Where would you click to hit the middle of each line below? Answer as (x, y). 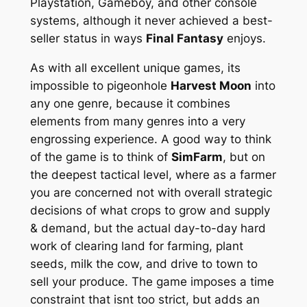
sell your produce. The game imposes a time (152, 282)
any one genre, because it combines (130, 104)
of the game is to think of (100, 157)
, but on (244, 157)
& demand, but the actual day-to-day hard (148, 229)
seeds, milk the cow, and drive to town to (144, 264)
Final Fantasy (184, 39)
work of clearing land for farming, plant (136, 246)
